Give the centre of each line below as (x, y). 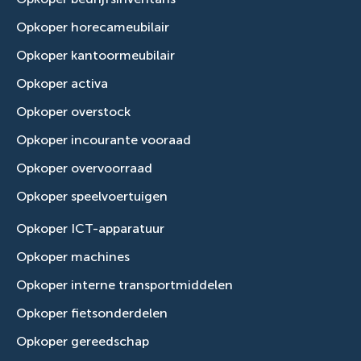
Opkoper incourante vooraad (104, 140)
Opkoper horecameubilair (93, 27)
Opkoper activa (62, 84)
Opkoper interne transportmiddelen (124, 285)
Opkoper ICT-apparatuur (90, 229)
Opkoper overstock (73, 112)
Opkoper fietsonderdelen (92, 313)
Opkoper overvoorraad (84, 168)
